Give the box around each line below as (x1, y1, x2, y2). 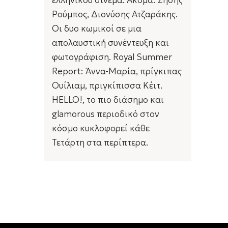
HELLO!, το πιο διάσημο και (52, 94, 164, 105)
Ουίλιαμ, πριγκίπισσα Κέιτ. (52, 79, 163, 91)
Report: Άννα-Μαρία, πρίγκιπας (52, 65, 182, 77)
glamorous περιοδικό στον (52, 108, 160, 120)
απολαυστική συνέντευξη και (52, 37, 169, 48)
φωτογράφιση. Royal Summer (52, 51, 173, 63)
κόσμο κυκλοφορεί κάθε (52, 122, 150, 134)
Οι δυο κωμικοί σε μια (52, 22, 142, 34)
